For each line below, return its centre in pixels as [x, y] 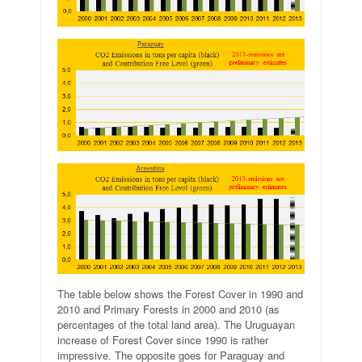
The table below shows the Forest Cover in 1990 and [180, 293]
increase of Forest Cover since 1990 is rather [163, 339]
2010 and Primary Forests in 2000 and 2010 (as [168, 309]
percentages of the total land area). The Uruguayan [176, 324]
